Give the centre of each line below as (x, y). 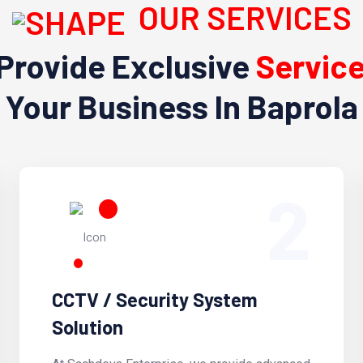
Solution (87, 327)
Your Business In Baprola (181, 107)
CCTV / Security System (154, 300)
